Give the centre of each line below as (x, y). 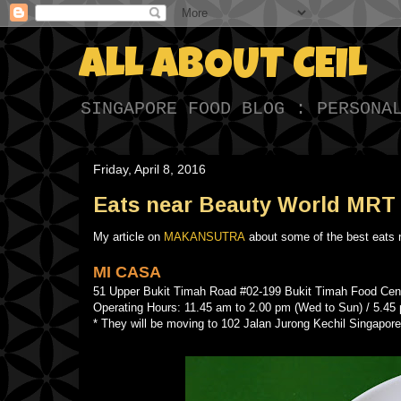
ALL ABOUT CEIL (223, 68)
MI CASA (127, 272)
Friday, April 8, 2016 (149, 169)
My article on (128, 237)
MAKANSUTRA (205, 237)
